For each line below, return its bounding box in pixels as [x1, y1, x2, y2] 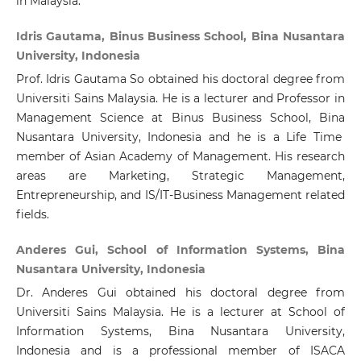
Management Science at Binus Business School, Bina [15, 110, 346, 126]
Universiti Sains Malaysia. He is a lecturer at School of [15, 305, 346, 320]
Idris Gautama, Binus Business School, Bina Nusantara [15, 29, 346, 44]
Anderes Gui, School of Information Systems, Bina [15, 243, 346, 258]
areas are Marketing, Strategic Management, [15, 168, 346, 184]
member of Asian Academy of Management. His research [15, 149, 346, 164]
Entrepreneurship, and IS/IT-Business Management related [15, 188, 346, 203]
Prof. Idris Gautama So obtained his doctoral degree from [15, 72, 346, 87]
